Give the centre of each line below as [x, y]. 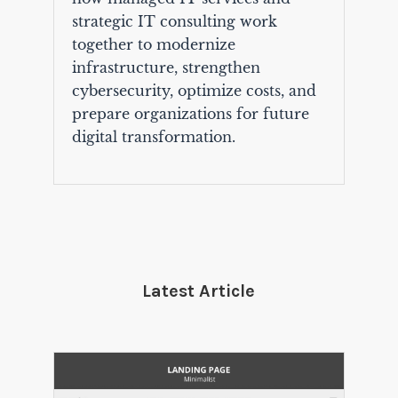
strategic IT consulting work [174, 22]
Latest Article [199, 291]
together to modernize [153, 45]
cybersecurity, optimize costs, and [194, 91]
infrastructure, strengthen [166, 68]
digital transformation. [153, 137]
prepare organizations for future [190, 114]
